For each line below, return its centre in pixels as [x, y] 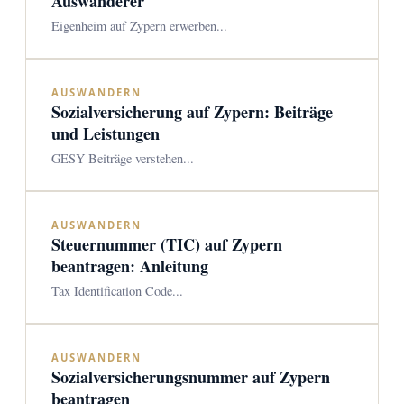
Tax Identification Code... [117, 291]
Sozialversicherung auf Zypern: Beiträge [192, 112]
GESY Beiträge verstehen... [123, 158]
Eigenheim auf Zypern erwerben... [139, 26]
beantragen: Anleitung [130, 266]
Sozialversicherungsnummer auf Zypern [191, 377]
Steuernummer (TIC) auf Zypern [167, 244]
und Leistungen [106, 133]
